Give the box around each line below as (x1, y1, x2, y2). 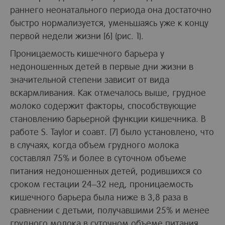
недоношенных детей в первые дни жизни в (10, 60, 193, 72)
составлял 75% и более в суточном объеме (10, 151, 186, 163)
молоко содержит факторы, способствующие (10, 99, 196, 111)
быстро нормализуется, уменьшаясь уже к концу (10, 16, 208, 28)
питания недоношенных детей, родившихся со (10, 164, 202, 176)
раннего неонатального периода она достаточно (10, 3, 211, 15)
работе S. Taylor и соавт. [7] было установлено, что (10, 125, 214, 137)
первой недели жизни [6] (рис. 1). (10, 29, 144, 41)
